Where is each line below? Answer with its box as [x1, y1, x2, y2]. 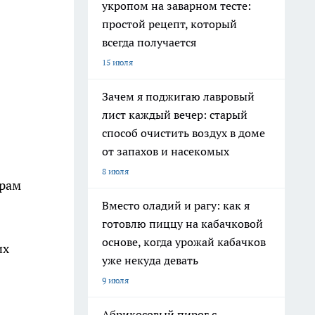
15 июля [102, 57, 133, 67]
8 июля [102, 166, 129, 176]
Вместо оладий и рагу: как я [102, 198, 250, 212]
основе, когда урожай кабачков [102, 235, 266, 249]
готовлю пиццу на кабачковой [102, 217, 263, 231]
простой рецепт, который [102, 17, 237, 31]
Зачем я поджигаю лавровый [102, 89, 255, 103]
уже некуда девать [102, 253, 198, 267]
